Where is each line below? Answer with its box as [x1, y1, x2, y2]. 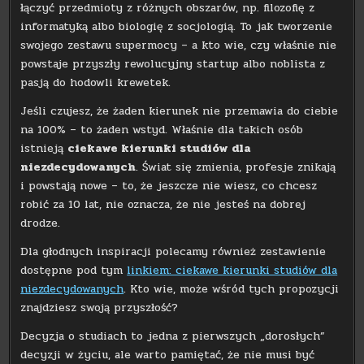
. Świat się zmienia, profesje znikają [136, 158, 336, 175]
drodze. [20, 214, 61, 232]
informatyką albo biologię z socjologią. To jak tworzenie [20, 17, 333, 35]
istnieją [20, 139, 68, 157]
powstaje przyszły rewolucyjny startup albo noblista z [20, 54, 326, 72]
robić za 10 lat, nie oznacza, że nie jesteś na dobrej [20, 195, 306, 213]
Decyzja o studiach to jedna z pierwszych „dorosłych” [20, 327, 326, 344]
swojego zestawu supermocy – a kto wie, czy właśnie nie [20, 36, 337, 54]
